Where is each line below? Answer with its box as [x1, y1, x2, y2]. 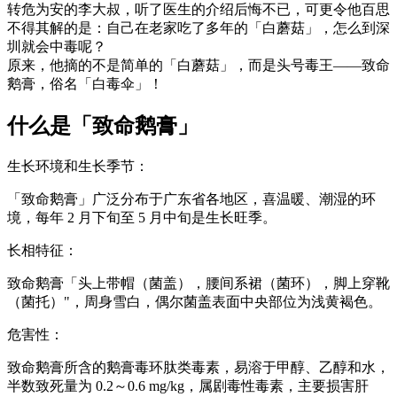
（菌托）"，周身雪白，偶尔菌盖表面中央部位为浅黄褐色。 [7, 294, 382, 310]
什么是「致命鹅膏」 [7, 114, 198, 138]
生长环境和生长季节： [7, 159, 149, 175]
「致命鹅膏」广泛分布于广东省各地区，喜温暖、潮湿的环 [7, 191, 376, 207]
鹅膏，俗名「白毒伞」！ [7, 76, 163, 92]
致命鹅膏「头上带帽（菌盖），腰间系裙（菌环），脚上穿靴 [7, 276, 390, 292]
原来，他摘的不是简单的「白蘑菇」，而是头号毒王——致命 [7, 58, 390, 74]
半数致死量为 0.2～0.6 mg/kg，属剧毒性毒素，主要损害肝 [7, 378, 369, 394]
